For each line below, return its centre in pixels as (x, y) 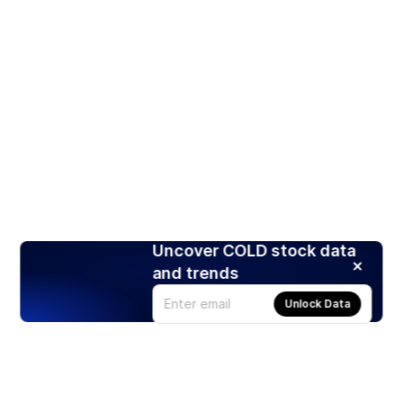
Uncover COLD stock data (254, 250)
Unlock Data (318, 303)
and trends (196, 273)
